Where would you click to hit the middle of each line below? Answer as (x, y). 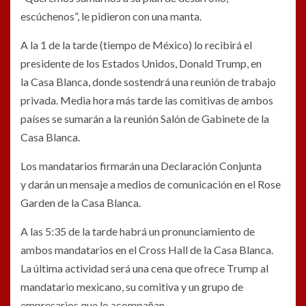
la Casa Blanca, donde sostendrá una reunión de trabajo (148, 81)
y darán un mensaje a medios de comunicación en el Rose (151, 184)
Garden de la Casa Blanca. (81, 202)
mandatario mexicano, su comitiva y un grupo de (132, 286)
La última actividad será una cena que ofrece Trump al (144, 268)
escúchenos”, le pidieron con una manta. (111, 16)
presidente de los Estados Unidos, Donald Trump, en (141, 63)
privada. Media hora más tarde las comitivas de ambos (147, 100)
